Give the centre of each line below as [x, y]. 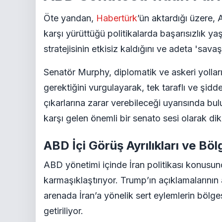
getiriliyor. [63, 211]
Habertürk [117, 18]
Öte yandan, [70, 18]
